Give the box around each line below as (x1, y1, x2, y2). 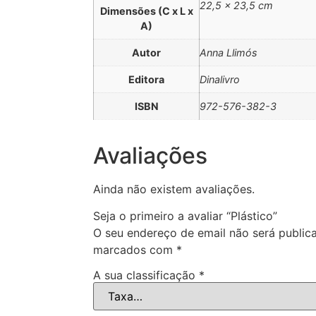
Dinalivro (200, 73, 240, 85)
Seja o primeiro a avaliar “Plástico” (93, 209, 277, 224)
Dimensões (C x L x (99, 4, 193, 17)
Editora (128, 73, 164, 85)
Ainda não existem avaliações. (93, 181, 255, 196)
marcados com (93, 243, 176, 257)
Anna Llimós (200, 46, 257, 59)
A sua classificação (93, 267, 199, 282)
